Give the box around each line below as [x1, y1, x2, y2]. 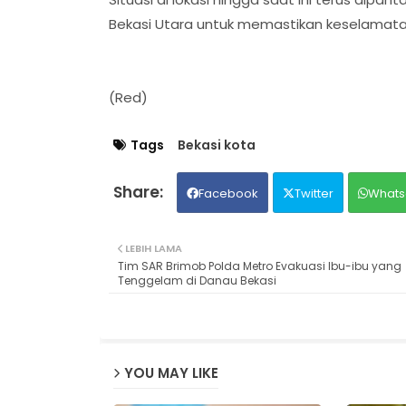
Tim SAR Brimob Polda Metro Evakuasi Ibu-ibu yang [117, 257, 401, 274]
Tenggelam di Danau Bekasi [117, 272, 276, 288]
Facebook [198, 184, 258, 202]
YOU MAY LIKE [123, 363, 218, 383]
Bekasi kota [177, 135, 256, 154]
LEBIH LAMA [124, 240, 182, 256]
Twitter [294, 184, 333, 202]
